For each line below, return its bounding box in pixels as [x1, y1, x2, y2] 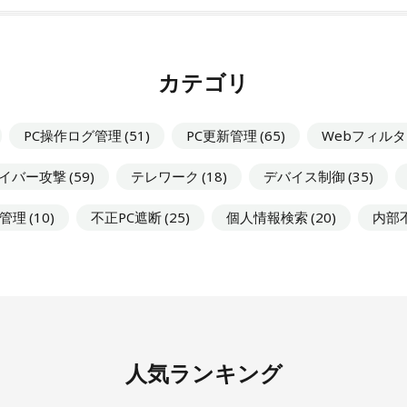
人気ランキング [124, 357, 283, 388]
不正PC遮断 [90, 207, 162, 226]
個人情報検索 [225, 207, 308, 226]
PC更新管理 [186, 125, 257, 144]
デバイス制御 [263, 166, 345, 185]
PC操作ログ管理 [24, 125, 122, 144]
